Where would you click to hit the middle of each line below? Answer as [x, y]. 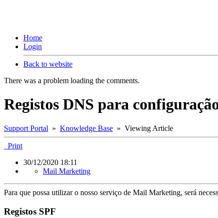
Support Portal [26, 128]
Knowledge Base [86, 128]
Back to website [48, 64]
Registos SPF [30, 211]
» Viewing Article [143, 128]
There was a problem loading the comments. [72, 81]
